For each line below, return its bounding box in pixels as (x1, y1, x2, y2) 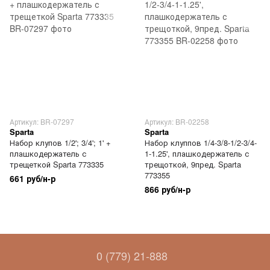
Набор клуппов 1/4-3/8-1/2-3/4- (145, 137, 257, 148)
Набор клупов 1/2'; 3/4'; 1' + (10, 137, 111, 148)
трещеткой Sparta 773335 (10, 159, 104, 170)
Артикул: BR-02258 (145, 116, 209, 127)
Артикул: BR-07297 (10, 116, 74, 127)
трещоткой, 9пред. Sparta (145, 159, 241, 170)
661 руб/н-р (10, 172, 55, 184)
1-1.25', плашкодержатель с (145, 148, 249, 159)
